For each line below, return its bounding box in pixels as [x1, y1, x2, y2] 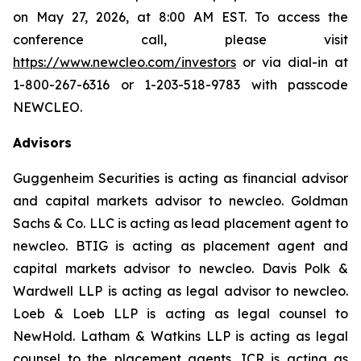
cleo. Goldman [255, 193, 348, 209]
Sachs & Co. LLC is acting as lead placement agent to [13, 215, 348, 231]
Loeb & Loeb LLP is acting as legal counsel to [13, 305, 348, 322]
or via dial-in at [236, 54, 348, 70]
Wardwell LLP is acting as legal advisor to [13, 283, 293, 299]
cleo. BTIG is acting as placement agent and [39, 238, 348, 254]
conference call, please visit [13, 31, 348, 48]
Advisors [13, 135, 72, 151]
